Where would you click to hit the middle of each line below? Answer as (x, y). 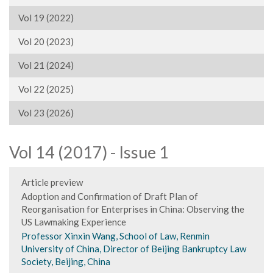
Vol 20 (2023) (46, 41)
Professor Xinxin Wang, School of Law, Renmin (115, 236)
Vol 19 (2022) (46, 18)
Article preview (52, 182)
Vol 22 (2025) (46, 89)
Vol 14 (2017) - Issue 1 (89, 152)
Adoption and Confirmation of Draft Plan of (110, 196)
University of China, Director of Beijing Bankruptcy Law (134, 249)
